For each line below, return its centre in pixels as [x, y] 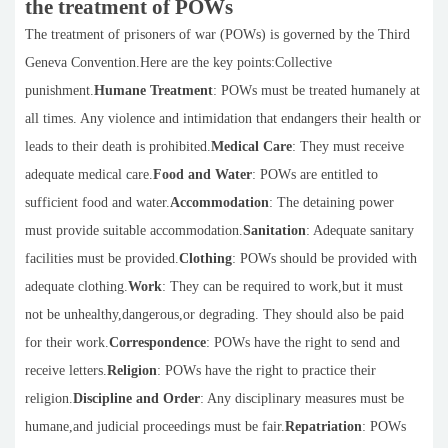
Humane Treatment [153, 91]
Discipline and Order [136, 399]
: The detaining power [331, 203]
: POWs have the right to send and [303, 343]
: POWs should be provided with [324, 259]
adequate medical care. [89, 175]
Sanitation [274, 231]
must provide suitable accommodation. [134, 231]
